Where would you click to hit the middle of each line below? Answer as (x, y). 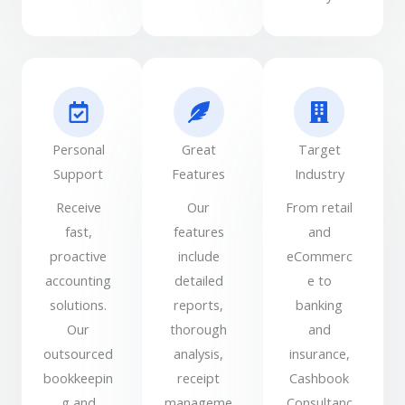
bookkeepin (79, 378)
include (198, 256)
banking (320, 305)
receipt (199, 378)
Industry (319, 174)
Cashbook (320, 378)
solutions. (79, 305)
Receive (78, 207)
